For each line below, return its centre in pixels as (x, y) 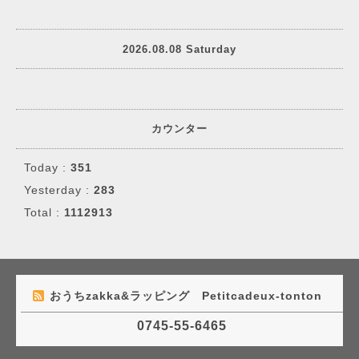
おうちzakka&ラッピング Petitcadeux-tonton (188, 296)
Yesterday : (59, 190)
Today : (47, 167)
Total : (44, 212)
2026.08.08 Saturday (179, 49)
